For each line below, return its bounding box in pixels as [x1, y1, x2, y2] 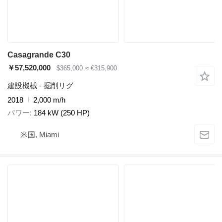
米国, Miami [20, 130, 59, 139]
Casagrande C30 [7, 50, 70, 59]
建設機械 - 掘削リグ [7, 81, 73, 90]
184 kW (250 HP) [34, 109, 90, 117]
